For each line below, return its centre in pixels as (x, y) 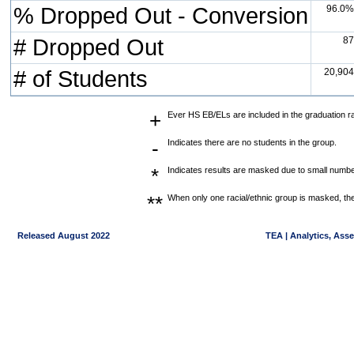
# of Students (81, 79)
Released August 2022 (58, 235)
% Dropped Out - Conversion (161, 16)
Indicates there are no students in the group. (252, 142)
